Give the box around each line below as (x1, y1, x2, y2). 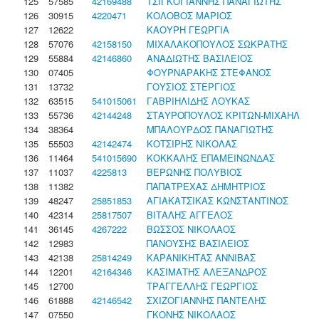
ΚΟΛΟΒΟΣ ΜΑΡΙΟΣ (147, 9, 232, 22)
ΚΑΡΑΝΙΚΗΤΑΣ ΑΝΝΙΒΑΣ (147, 251, 256, 264)
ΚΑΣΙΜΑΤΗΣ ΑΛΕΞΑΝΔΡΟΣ (147, 265, 267, 278)
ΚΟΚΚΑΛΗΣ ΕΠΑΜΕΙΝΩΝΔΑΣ (147, 151, 275, 164)
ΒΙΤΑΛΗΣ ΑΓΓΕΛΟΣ (147, 208, 233, 221)
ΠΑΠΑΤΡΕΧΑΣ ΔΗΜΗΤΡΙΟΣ (147, 179, 266, 193)
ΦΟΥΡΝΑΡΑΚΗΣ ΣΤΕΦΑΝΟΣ (147, 66, 271, 79)
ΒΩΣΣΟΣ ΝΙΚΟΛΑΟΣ (147, 222, 236, 236)
